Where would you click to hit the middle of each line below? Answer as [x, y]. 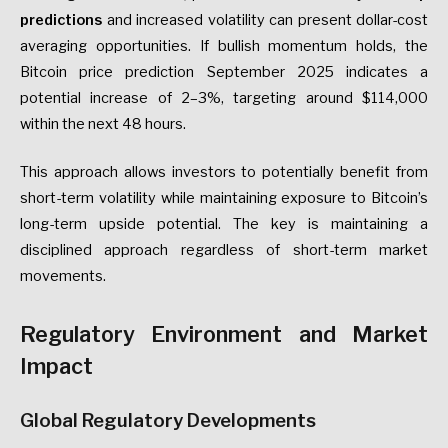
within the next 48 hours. [103, 123]
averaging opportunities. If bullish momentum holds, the [224, 45]
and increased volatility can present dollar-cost [265, 19]
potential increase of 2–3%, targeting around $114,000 [224, 97]
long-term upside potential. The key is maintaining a [224, 223]
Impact [56, 365]
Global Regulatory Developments [168, 420]
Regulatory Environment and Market [224, 333]
